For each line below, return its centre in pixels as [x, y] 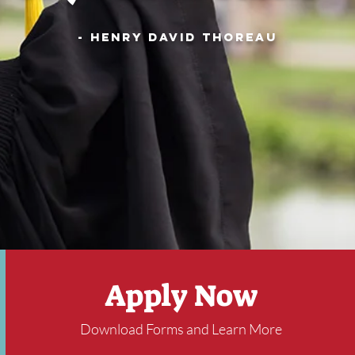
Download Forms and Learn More [181, 329]
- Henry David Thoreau [177, 37]
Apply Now [181, 296]
